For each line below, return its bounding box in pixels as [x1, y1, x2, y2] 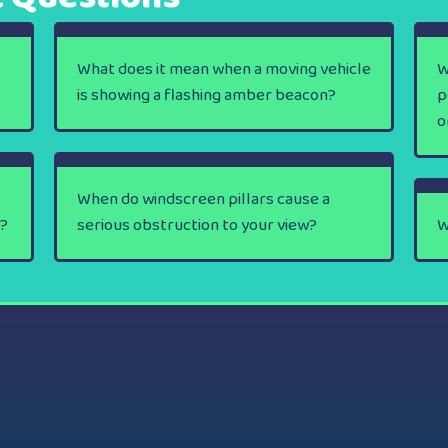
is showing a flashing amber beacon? [77, 81, 336, 109]
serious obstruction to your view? [77, 211, 317, 239]
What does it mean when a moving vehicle [77, 55, 371, 83]
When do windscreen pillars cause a [77, 185, 330, 213]
